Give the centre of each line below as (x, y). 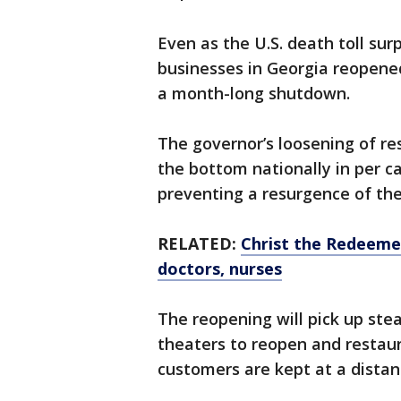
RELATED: (199, 243)
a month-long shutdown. (256, 93)
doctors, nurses (220, 269)
